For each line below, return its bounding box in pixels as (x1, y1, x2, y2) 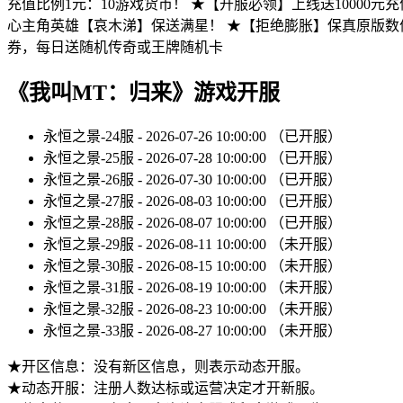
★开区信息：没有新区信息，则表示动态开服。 (7, 359, 309, 374)
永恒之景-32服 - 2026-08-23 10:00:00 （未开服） (43, 301, 342, 317)
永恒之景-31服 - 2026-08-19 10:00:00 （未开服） (43, 280, 342, 295)
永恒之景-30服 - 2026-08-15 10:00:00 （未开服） (43, 258, 342, 273)
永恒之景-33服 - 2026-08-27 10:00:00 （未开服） (43, 323, 342, 338)
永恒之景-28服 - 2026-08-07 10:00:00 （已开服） (43, 215, 342, 230)
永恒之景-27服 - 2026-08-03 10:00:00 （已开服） (43, 193, 342, 209)
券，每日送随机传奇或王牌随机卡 (7, 40, 223, 56)
